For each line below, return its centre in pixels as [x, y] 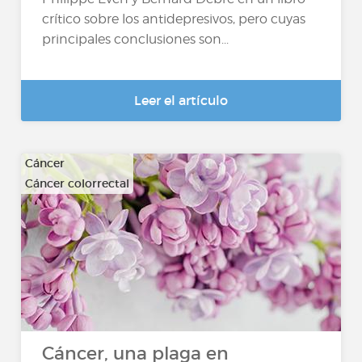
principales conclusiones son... [136, 40]
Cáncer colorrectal [78, 183]
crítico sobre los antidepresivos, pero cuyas [174, 19]
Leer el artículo [181, 100]
